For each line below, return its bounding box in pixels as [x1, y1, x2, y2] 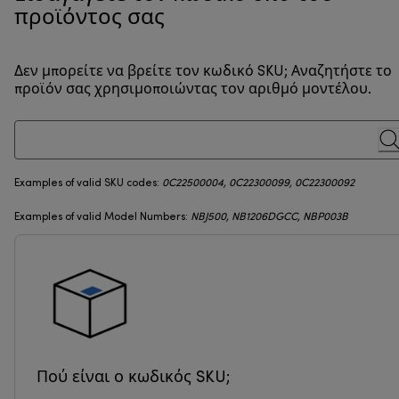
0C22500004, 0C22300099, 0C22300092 [162, 178, 354, 190]
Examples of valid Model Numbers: [14, 212, 191, 224]
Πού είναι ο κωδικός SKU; [37, 370, 230, 387]
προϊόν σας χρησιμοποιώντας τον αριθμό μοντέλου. [14, 83, 371, 98]
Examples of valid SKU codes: [14, 178, 162, 190]
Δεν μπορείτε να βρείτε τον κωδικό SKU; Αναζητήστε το [14, 65, 392, 80]
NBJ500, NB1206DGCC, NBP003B [191, 212, 348, 224]
